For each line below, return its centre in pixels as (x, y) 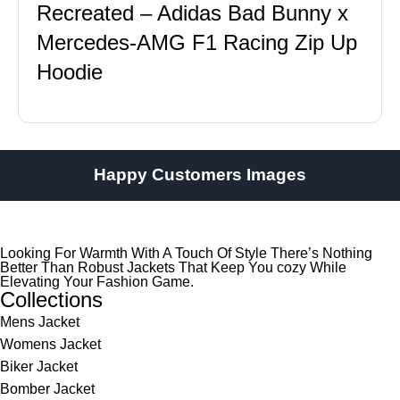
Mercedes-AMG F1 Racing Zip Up (197, 42)
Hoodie (70, 71)
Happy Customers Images (200, 174)
